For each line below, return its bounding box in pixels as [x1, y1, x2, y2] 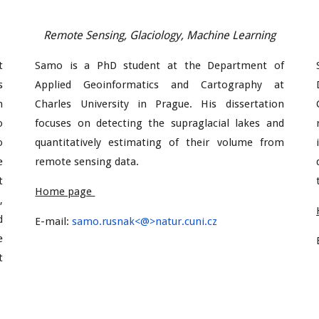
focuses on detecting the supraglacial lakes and [35, 117, 284, 130]
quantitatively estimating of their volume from [35, 136, 284, 149]
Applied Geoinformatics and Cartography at [35, 78, 284, 91]
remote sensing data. [35, 155, 140, 168]
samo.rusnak [72, 215, 135, 228]
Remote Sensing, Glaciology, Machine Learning [43, 28, 276, 42]
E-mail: [35, 215, 73, 228]
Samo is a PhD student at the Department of [35, 59, 284, 72]
